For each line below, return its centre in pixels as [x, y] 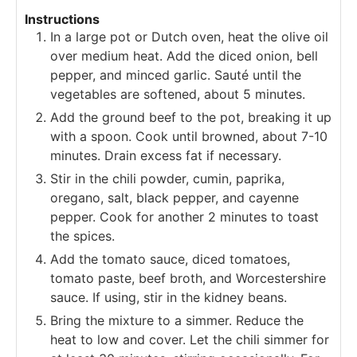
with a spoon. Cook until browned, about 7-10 [189, 136]
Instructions [62, 19]
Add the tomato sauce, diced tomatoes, [170, 259]
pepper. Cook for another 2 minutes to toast [184, 216]
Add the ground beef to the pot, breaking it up [191, 117]
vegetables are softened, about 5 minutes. [178, 94]
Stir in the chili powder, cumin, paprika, [167, 178]
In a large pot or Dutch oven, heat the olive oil [189, 36]
